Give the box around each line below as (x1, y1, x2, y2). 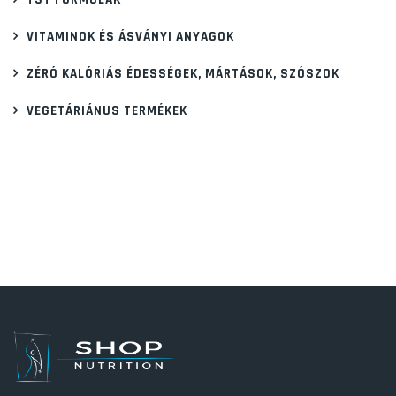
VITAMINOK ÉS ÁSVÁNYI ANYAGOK (27, 28, 234, 46)
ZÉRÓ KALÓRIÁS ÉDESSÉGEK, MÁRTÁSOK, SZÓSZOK (27, 65, 339, 83)
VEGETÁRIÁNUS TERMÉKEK (27, 103, 187, 120)
